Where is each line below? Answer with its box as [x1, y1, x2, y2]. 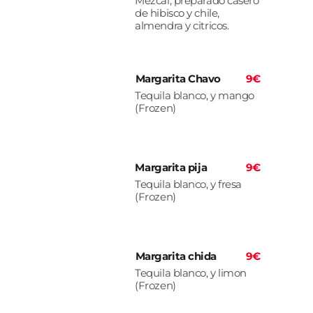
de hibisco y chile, [135, 6, 219, 20]
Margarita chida [135, 249, 217, 263]
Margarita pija [135, 161, 208, 175]
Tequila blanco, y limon [135, 266, 247, 280]
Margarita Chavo [135, 72, 221, 86]
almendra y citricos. [135, 19, 229, 33]
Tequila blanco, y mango [135, 89, 254, 103]
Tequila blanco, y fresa [135, 177, 242, 191]
